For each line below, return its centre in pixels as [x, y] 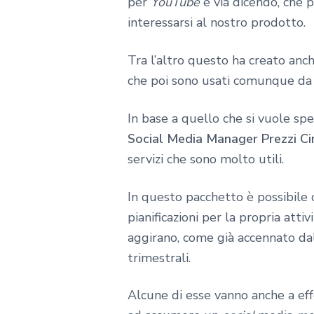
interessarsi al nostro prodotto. [217, 22]
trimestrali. [159, 258]
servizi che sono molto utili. [206, 159]
